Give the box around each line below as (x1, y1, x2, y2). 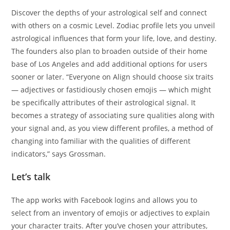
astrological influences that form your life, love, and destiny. (11, 33, 217, 43)
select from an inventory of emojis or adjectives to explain (11, 208, 210, 218)
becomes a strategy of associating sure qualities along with (11, 110, 215, 120)
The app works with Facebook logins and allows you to (11, 195, 198, 205)
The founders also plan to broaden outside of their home (11, 46, 208, 56)
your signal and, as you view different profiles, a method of (11, 123, 214, 133)
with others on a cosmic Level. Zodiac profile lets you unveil (11, 21, 216, 30)
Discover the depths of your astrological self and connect (11, 8, 207, 17)
